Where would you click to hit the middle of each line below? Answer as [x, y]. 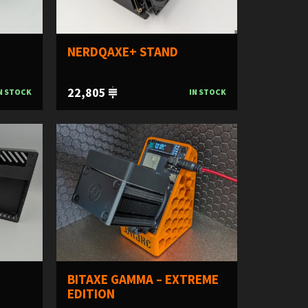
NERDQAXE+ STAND [122, 51]
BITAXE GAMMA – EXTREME [143, 279]
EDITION [91, 293]
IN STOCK [207, 91]
